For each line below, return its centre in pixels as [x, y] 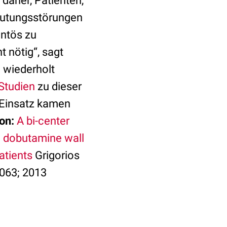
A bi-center [43, 121]
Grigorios [56, 155]
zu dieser [58, 86]
